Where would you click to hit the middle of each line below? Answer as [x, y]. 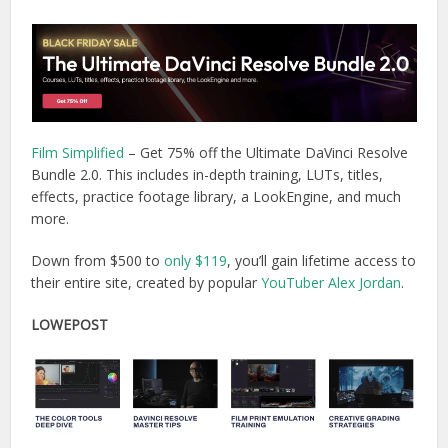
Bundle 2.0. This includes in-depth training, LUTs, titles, [207, 174]
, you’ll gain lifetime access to [322, 260]
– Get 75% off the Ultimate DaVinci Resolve [266, 152]
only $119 [196, 260]
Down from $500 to [98, 260]
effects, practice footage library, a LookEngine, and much [216, 196]
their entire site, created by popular [146, 282]
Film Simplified [78, 152]
